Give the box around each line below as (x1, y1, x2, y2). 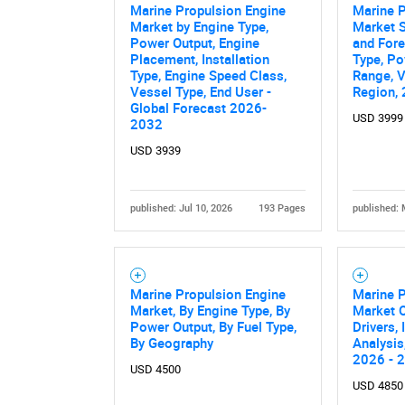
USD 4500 (129, 362, 181, 376)
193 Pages (259, 202, 306, 214)
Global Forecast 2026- (129, 98, 267, 117)
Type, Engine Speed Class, (129, 65, 287, 84)
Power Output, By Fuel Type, (129, 316, 297, 335)
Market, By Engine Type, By (129, 300, 290, 319)
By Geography (129, 333, 213, 352)
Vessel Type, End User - (129, 81, 271, 100)
